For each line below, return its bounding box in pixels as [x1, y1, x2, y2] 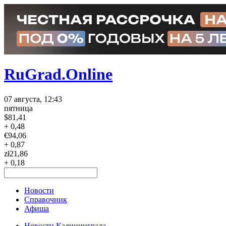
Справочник [24, 195, 67, 204]
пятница [4, 103, 33, 112]
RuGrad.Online [4, 65, 112, 84]
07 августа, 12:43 [4, 94, 62, 103]
